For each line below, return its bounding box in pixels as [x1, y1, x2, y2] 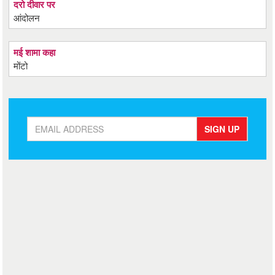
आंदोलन [14, 11, 41, 24]
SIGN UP [204, 123, 239, 135]
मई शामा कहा [14, 45, 56, 59]
